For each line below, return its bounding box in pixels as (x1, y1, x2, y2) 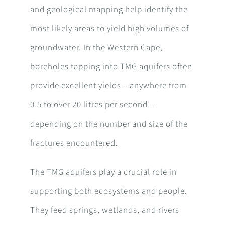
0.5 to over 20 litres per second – (30, 99, 154, 111)
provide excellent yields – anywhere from (30, 80, 187, 92)
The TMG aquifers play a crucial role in (30, 166, 177, 179)
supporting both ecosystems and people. (30, 185, 187, 198)
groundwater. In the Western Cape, (30, 42, 163, 54)
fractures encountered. (30, 137, 118, 150)
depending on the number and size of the (30, 118, 188, 131)
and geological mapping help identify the (30, 4, 188, 16)
